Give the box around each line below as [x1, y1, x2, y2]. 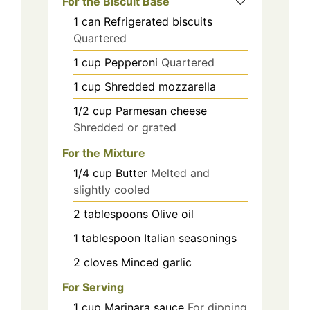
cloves [84, 255, 118, 269]
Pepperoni [104, 55, 158, 69]
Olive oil [152, 206, 194, 221]
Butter [116, 165, 147, 180]
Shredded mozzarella [104, 79, 216, 93]
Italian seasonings [144, 230, 237, 245]
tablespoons [84, 206, 148, 221]
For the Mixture [62, 145, 145, 160]
